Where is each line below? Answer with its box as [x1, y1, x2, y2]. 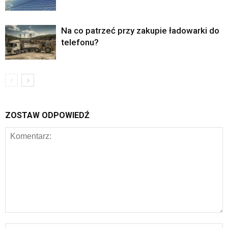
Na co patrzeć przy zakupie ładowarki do [61, 25, 219, 36]
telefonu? [61, 37, 99, 47]
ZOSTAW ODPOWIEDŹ [5, 110, 90, 120]
